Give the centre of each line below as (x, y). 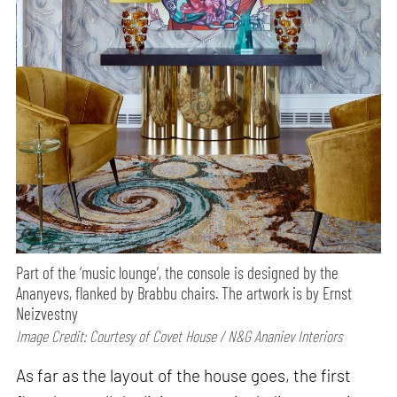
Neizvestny (47, 314)
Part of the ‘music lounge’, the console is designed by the (178, 273)
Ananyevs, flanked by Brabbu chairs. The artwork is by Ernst (184, 293)
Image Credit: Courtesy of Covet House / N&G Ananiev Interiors (179, 336)
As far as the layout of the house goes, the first (184, 375)
